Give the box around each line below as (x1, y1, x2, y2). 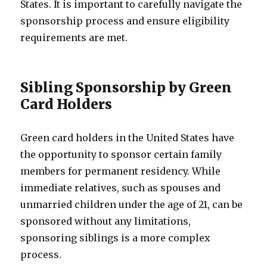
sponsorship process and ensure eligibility (20, 15, 230, 27)
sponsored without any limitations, (20, 215, 191, 227)
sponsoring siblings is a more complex (20, 232, 211, 244)
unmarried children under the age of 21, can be (20, 198, 243, 210)
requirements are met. (20, 32, 128, 44)
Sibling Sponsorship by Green (20, 79, 232, 96)
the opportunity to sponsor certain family (20, 148, 222, 160)
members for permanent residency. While (20, 165, 221, 177)
